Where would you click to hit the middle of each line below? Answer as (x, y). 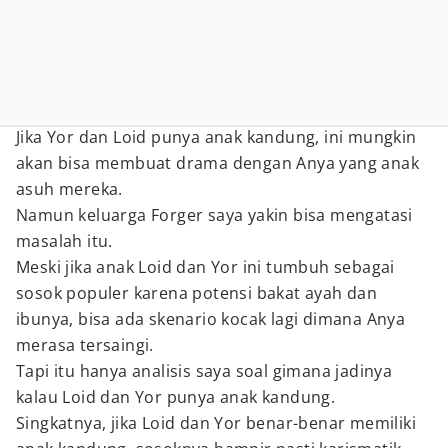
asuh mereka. (69, 189)
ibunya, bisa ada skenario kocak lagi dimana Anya (211, 319)
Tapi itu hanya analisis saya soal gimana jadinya (204, 371)
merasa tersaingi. (85, 345)
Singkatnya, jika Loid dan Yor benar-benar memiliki (216, 423)
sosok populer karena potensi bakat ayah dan (197, 293)
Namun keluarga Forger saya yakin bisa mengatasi (214, 215)
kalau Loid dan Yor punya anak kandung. (176, 397)
